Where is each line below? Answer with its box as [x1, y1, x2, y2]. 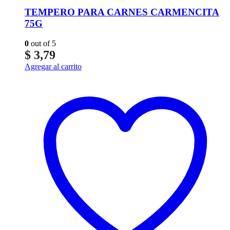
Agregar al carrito [25, 62, 82, 71]
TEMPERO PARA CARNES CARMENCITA [25, 7, 219, 18]
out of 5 [29, 39, 56, 48]
